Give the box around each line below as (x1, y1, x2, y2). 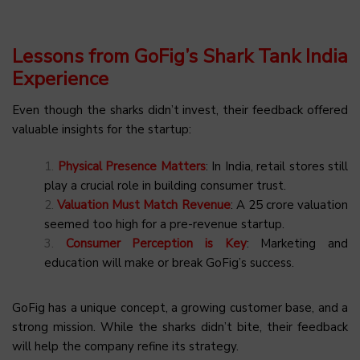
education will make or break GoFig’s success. (44, 255, 294, 272)
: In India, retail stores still (205, 158, 348, 175)
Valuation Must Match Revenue (57, 197, 231, 214)
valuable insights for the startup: (12, 121, 191, 138)
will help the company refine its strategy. (12, 338, 239, 355)
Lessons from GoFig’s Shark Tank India (12, 43, 348, 70)
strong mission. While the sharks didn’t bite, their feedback (12, 319, 348, 336)
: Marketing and (246, 235, 349, 252)
